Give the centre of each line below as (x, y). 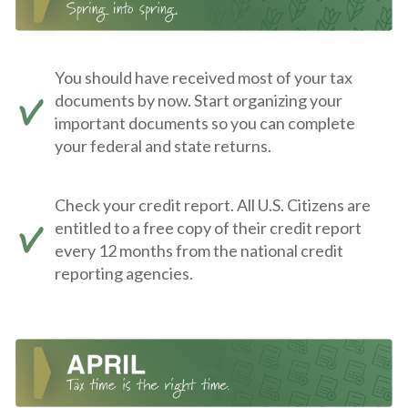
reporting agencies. (124, 273)
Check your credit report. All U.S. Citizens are (213, 204)
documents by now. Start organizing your (199, 100)
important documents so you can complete (205, 122)
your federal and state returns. (163, 145)
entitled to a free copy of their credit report (208, 227)
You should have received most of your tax (204, 77)
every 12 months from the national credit (199, 250)
